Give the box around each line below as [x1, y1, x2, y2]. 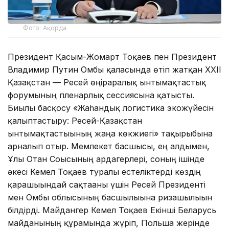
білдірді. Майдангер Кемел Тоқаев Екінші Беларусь [8, 204, 216, 215]
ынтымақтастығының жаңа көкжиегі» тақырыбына [8, 128, 213, 139]
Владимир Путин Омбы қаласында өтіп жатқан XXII [8, 64, 221, 75]
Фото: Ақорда [23, 24, 67, 32]
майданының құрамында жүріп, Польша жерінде [8, 217, 210, 228]
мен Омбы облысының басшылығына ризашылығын [8, 192, 212, 202]
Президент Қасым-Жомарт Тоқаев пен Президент [8, 51, 217, 62]
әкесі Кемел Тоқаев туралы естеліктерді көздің [8, 166, 201, 177]
